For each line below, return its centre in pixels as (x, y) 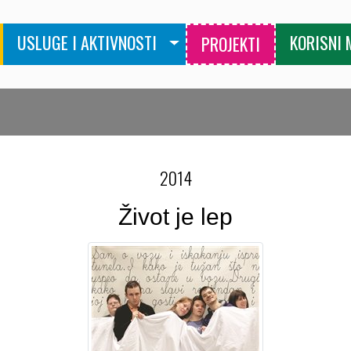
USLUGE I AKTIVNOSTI (87, 42)
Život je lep (175, 217)
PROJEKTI (231, 44)
